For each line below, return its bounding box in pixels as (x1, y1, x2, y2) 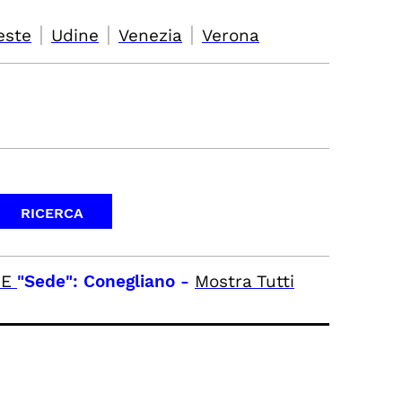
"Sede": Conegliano (17, 271, 175, 292)
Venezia (118, 25, 182, 46)
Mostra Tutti (195, 271, 294, 292)
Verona (202, 25, 259, 46)
